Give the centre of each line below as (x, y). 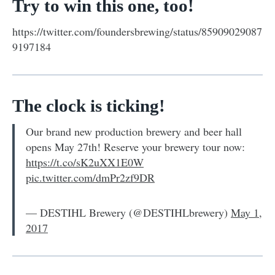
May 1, (246, 212)
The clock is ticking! (89, 105)
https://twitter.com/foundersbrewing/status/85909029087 (137, 31)
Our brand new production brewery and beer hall (134, 131)
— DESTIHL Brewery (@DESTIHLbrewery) (128, 212)
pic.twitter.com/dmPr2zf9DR (90, 177)
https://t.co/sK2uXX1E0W (85, 162)
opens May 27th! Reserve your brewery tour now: (135, 146)
